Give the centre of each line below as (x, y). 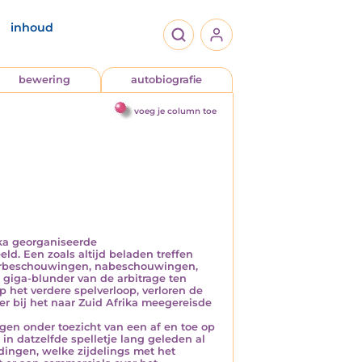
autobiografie (167, 80)
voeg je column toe (175, 111)
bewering (44, 80)
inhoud (32, 27)
